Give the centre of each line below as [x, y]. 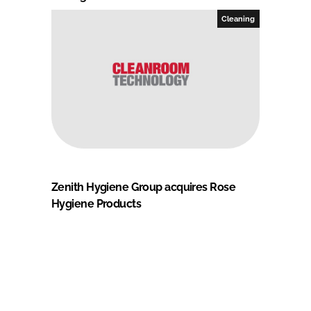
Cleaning [238, 18]
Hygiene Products [96, 203]
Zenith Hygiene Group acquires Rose [143, 187]
